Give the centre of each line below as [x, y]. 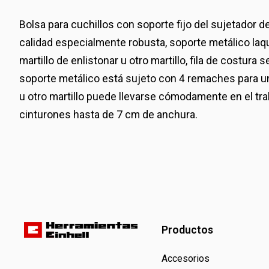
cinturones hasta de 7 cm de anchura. [108, 115]
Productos [187, 230]
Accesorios [185, 259]
